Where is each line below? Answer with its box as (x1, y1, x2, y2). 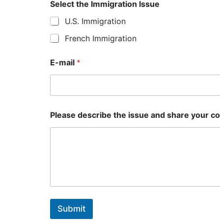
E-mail (50, 57, 77, 68)
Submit (57, 203, 85, 214)
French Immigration (65, 33, 137, 44)
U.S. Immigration (65, 16, 126, 27)
